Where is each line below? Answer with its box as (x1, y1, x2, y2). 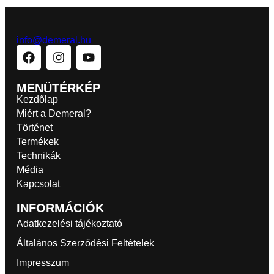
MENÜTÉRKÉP (16, 81, 100, 95)
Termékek (16, 136, 59, 147)
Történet (16, 122, 53, 133)
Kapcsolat (16, 178, 60, 189)
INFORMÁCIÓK (16, 201, 104, 215)
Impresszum (16, 257, 69, 268)
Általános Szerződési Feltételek (16, 237, 154, 248)
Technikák (16, 150, 61, 161)
